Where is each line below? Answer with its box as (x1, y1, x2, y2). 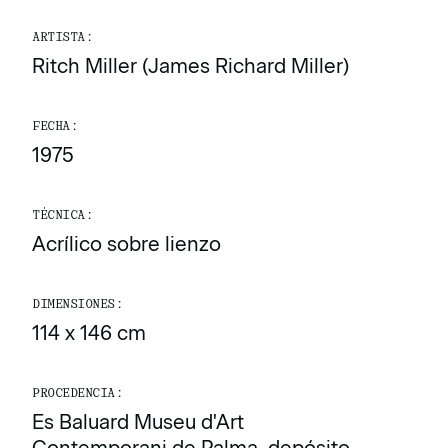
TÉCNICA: (32, 209, 93, 221)
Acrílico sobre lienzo (32, 232, 221, 256)
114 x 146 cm (32, 321, 146, 345)
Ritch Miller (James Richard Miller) (32, 54, 349, 78)
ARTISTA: (32, 31, 93, 43)
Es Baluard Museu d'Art (32, 410, 244, 434)
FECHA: (32, 120, 78, 132)
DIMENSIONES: (32, 298, 123, 310)
